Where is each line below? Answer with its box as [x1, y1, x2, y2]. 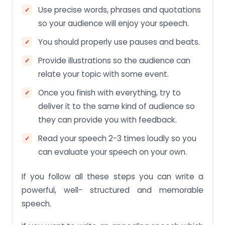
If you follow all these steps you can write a [22, 171, 203, 182]
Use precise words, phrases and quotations [38, 4, 201, 15]
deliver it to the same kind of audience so [38, 100, 195, 111]
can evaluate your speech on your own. [38, 146, 187, 157]
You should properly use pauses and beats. [38, 36, 200, 47]
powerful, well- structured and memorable [22, 184, 203, 195]
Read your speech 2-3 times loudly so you [38, 133, 196, 144]
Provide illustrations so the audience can [38, 55, 190, 66]
